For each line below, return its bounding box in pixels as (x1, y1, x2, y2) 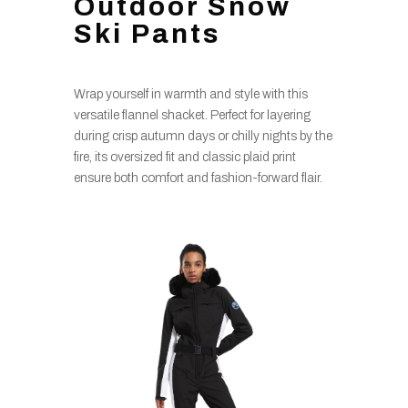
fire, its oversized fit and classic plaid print (73, 149, 296, 164)
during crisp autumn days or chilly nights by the (73, 128, 332, 143)
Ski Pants (73, 18, 220, 48)
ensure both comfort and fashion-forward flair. (73, 170, 322, 185)
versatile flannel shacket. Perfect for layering (73, 107, 311, 122)
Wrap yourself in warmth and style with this (73, 87, 308, 101)
